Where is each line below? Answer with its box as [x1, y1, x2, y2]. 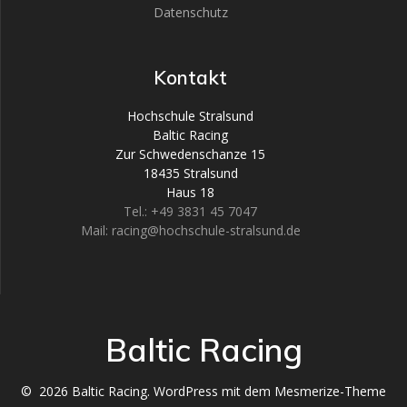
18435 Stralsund [143, 164, 238, 182]
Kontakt [154, 65, 227, 89]
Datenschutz [153, 3, 228, 21]
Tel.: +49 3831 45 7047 [124, 202, 257, 220]
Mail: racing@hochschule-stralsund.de [80, 221, 301, 239]
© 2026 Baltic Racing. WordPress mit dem [21, 382, 274, 400]
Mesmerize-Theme [274, 382, 386, 400]
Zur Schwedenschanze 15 [115, 144, 265, 163]
